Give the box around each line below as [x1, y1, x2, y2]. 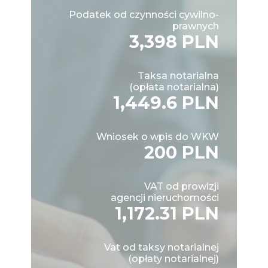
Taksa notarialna [138, 69, 219, 81]
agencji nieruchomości [111, 191, 219, 203]
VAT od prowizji [144, 180, 219, 192]
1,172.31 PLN [115, 202, 219, 224]
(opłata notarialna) [129, 81, 219, 93]
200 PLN [144, 141, 219, 163]
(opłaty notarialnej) [128, 252, 219, 264]
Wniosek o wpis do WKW [96, 130, 219, 142]
